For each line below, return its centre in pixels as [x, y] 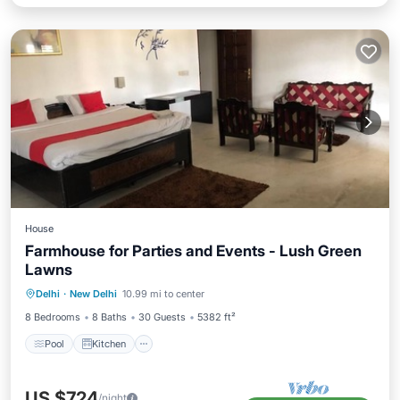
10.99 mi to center [163, 294]
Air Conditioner [244, 273]
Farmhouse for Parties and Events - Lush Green [193, 251]
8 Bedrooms [53, 317]
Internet [116, 296]
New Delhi [93, 294]
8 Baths [109, 317]
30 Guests [162, 317]
